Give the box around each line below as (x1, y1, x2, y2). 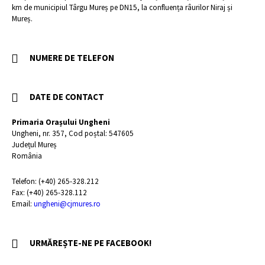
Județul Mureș (12, 140, 57, 150)
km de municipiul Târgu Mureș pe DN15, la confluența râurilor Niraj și (12, 2, 232, 12)
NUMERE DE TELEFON (30, 52, 114, 63)
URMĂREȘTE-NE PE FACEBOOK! (30, 237, 151, 248)
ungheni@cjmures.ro (34, 199, 101, 209)
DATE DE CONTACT (30, 91, 104, 102)
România (12, 151, 42, 161)
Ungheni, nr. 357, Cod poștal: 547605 (12, 128, 134, 138)
